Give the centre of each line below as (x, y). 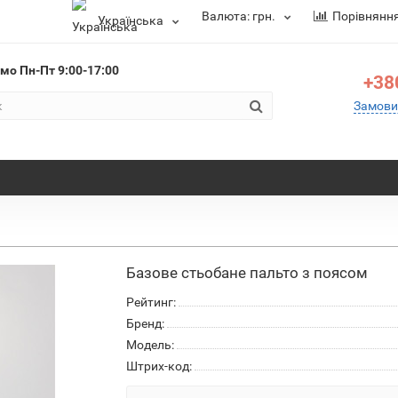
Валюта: (227, 16)
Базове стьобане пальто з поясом (247, 273)
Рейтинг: (151, 302)
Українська (131, 20)
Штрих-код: (159, 366)
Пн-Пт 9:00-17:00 (69, 70)
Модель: (150, 345)
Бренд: (145, 323)
